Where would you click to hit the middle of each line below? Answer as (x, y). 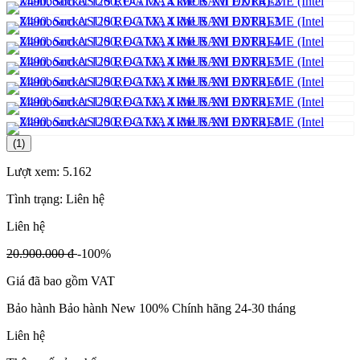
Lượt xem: (35, 172)
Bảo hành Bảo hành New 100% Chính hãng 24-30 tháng (151, 309)
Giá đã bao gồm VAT (61, 281)
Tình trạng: (36, 199)
